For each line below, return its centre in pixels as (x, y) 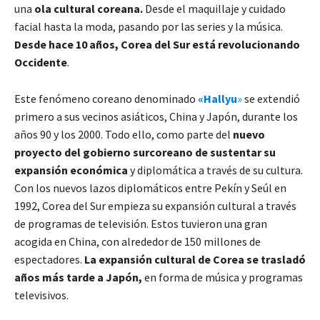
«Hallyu (217, 98)
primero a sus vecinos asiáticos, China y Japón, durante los (156, 116)
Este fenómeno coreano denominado (106, 98)
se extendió (271, 98)
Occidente (41, 62)
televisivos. (42, 295)
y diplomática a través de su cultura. (216, 170)
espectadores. (49, 259)
